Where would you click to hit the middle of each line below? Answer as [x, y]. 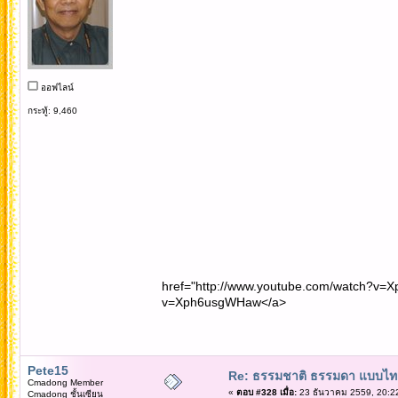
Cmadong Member [65, 382]
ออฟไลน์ [56, 87]
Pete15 [48, 370]
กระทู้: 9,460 [52, 110]
